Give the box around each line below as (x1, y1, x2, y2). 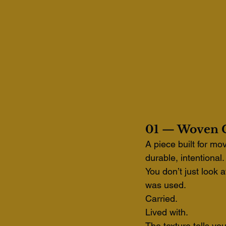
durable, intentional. (145, 152, 224, 163)
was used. (145, 180, 186, 191)
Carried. (145, 193, 180, 204)
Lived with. (145, 207, 188, 218)
